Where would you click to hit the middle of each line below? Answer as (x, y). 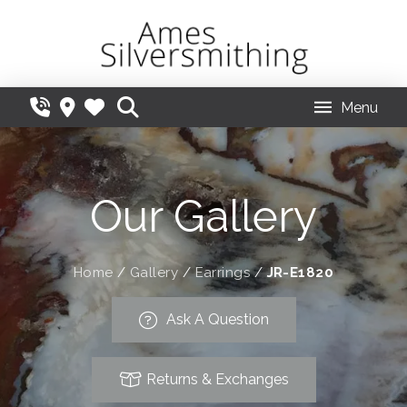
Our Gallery (203, 217)
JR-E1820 (300, 273)
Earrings (223, 273)
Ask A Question (217, 320)
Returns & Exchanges (217, 380)
